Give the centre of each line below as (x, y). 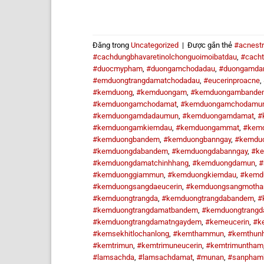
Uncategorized (155, 45)
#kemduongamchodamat (135, 104)
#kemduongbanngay (197, 139)
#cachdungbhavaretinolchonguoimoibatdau (165, 57)
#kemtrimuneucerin (169, 245)
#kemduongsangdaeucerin (137, 186)
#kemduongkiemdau (202, 174)
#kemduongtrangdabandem (208, 198)
